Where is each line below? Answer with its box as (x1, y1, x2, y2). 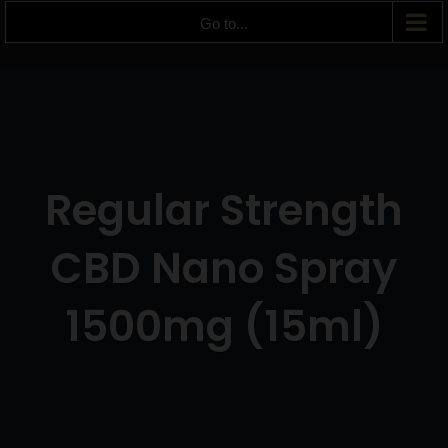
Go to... (200, 14, 248, 32)
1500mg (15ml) (64, 296, 384, 356)
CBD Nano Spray (51, 238, 397, 298)
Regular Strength (45, 180, 403, 240)
